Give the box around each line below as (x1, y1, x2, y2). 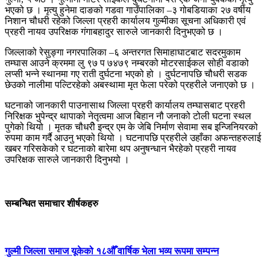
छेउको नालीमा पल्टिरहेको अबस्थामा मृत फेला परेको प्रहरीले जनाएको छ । (5, 80, 256, 90)
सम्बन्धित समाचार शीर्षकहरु (5, 198, 98, 209)
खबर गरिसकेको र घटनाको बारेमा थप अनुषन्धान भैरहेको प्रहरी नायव (5, 143, 236, 154)
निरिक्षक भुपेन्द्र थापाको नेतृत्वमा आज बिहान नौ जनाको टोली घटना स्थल (5, 111, 251, 122)
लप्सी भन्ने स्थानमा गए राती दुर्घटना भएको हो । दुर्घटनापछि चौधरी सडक (5, 69, 247, 80)
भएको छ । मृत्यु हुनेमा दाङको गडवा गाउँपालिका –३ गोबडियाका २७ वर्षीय (5, 5, 251, 16)
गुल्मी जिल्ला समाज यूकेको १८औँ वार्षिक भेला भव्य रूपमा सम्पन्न (5, 245, 219, 256)
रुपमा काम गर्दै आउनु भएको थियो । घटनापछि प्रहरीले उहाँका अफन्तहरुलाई (5, 133, 261, 143)
